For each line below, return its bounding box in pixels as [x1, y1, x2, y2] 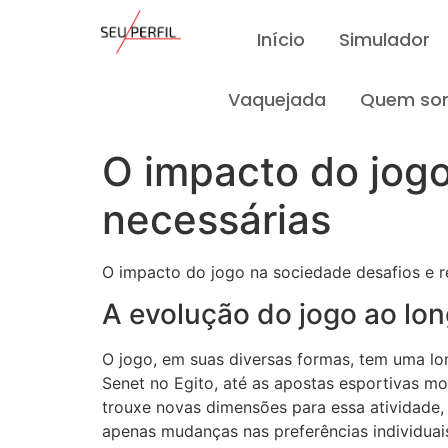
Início [257, 27, 306, 52]
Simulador [339, 27, 431, 52]
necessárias [102, 195, 331, 244]
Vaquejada [228, 87, 327, 112]
